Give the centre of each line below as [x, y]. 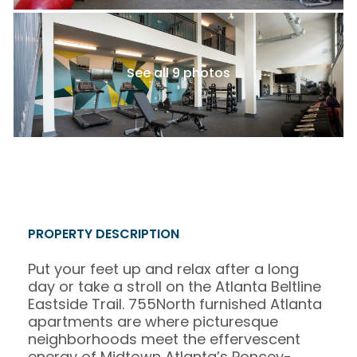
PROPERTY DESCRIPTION [104, 234]
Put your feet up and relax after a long [163, 269]
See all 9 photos [178, 73]
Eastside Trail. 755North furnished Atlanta [175, 304]
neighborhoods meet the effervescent [164, 339]
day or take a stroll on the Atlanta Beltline [175, 286]
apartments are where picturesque [153, 322]
